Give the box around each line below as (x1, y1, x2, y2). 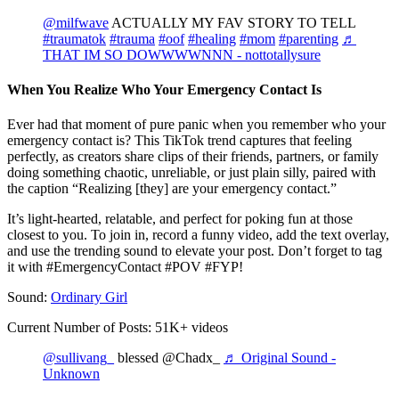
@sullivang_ (43, 350, 114, 366)
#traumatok (43, 30, 106, 46)
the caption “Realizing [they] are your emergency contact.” (7, 181, 337, 197)
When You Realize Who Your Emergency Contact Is (7, 82, 322, 98)
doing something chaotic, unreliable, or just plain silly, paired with (7, 165, 376, 181)
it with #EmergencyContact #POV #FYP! (7, 259, 243, 275)
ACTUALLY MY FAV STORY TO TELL (109, 14, 355, 30)
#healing (188, 30, 236, 46)
